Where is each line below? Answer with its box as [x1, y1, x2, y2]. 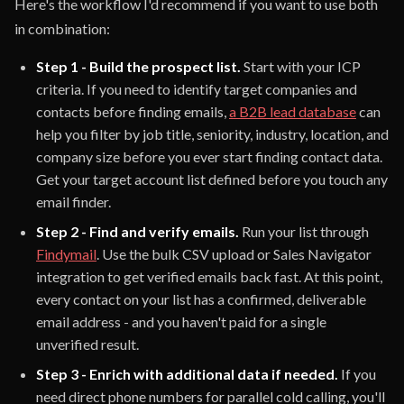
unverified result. [36, 335, 139, 353]
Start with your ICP [241, 58, 361, 75]
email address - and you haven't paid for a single [36, 313, 326, 330]
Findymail [36, 245, 96, 262]
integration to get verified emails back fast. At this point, [36, 268, 382, 285]
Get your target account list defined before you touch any [36, 170, 388, 188]
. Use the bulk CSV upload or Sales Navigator [96, 245, 372, 262]
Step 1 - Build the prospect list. [36, 58, 241, 75]
